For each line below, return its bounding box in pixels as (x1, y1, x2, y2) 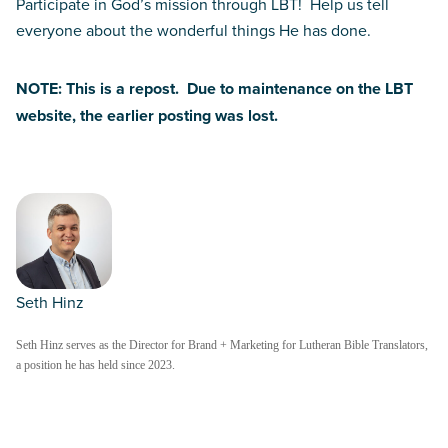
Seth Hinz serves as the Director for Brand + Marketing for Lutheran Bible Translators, (16, 338, 428, 352)
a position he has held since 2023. (16, 358, 175, 372)
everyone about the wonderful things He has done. (16, 19, 371, 41)
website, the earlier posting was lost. (16, 104, 278, 127)
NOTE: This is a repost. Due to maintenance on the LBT (16, 77, 413, 100)
